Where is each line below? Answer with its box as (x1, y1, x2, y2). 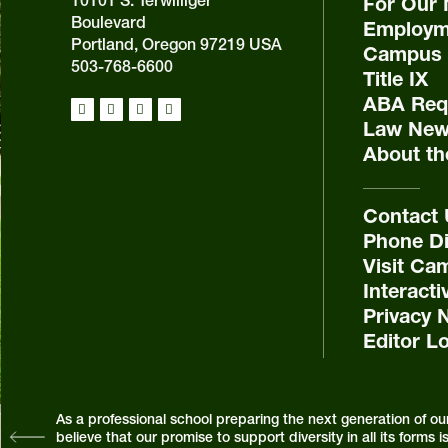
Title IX (363, 66, 429, 91)
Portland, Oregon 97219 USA (70, 33, 282, 54)
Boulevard (70, 11, 146, 32)
